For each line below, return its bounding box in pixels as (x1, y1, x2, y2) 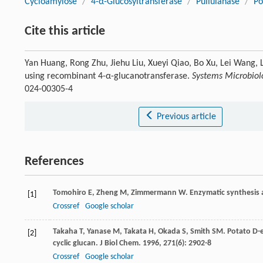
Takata (124, 227, 147, 237)
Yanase (87, 227, 111, 237)
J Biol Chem (100, 239, 139, 248)
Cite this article (25, 25, 105, 39)
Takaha (53, 227, 77, 237)
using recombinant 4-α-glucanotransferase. (25, 72, 192, 82)
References (25, 155, 84, 169)
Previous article (156, 112, 216, 122)
